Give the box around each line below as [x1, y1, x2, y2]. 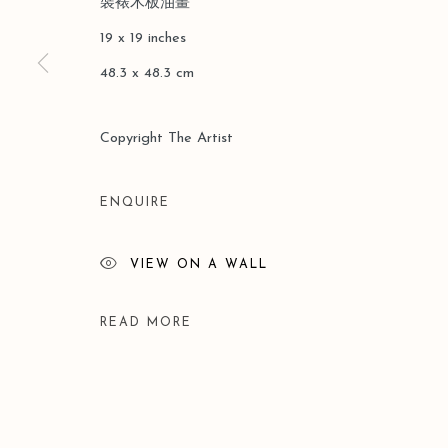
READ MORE [100, 316, 192, 329]
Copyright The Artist [100, 130, 233, 146]
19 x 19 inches [100, 30, 186, 46]
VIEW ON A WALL [130, 258, 268, 271]
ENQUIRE [100, 196, 170, 209]
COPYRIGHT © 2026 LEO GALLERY [80, 15, 297, 27]
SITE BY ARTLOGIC [321, 15, 440, 27]
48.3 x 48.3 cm [100, 65, 194, 81]
